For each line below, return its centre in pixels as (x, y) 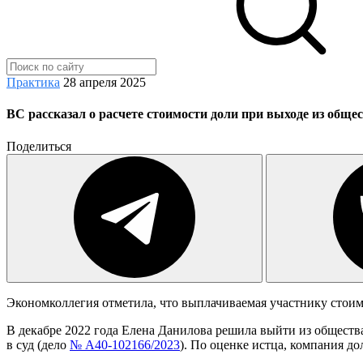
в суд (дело (38, 344)
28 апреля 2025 (105, 82)
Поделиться (39, 146)
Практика (33, 82)
